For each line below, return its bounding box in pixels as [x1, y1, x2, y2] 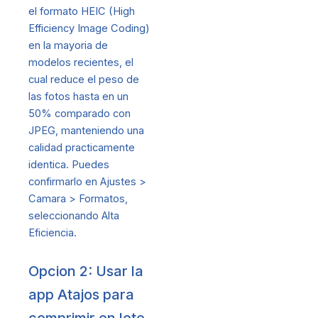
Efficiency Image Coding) [28, 22, 150, 35]
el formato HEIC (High [28, 5, 135, 18]
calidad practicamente [28, 141, 135, 155]
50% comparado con [28, 107, 131, 121]
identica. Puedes [28, 158, 109, 172]
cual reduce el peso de [28, 73, 139, 87]
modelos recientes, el [28, 56, 133, 70]
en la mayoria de [28, 39, 108, 53]
